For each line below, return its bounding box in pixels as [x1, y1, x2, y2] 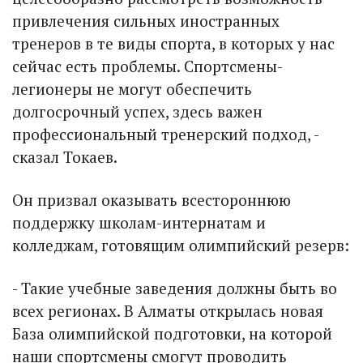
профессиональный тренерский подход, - [12, 123, 318, 144]
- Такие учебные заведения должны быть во [12, 277, 337, 298]
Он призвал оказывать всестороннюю [12, 189, 291, 210]
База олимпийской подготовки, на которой [12, 322, 332, 344]
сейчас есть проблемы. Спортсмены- [12, 55, 283, 76]
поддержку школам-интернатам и [12, 211, 266, 233]
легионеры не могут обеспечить [12, 78, 252, 99]
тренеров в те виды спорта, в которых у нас [12, 32, 335, 53]
